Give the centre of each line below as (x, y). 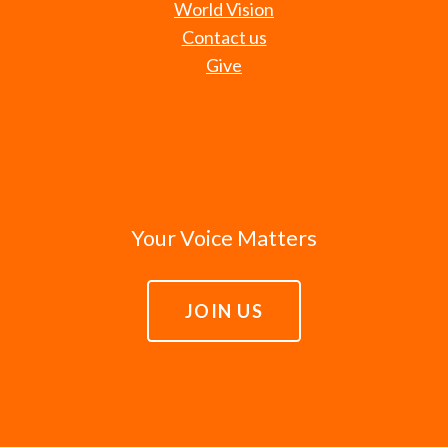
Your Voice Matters (224, 237)
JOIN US (224, 310)
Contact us (224, 36)
